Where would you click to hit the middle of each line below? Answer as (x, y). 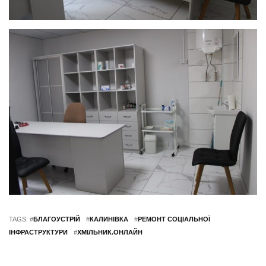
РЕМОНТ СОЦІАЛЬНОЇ (174, 219)
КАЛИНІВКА (109, 219)
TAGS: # (21, 219)
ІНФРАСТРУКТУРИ (38, 232)
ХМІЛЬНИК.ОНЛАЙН (110, 232)
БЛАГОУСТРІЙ (57, 219)
